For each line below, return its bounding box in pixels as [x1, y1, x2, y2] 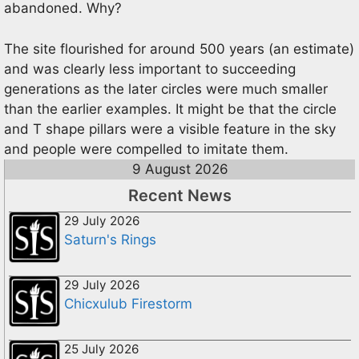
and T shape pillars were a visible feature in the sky [4, 120, 336, 137]
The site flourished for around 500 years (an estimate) [4, 40, 354, 57]
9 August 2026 [131, 160, 228, 177]
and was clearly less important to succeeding [4, 60, 296, 77]
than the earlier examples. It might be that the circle [4, 100, 337, 117]
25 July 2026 [64, 341, 139, 357]
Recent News [128, 185, 232, 205]
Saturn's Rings [64, 231, 156, 248]
